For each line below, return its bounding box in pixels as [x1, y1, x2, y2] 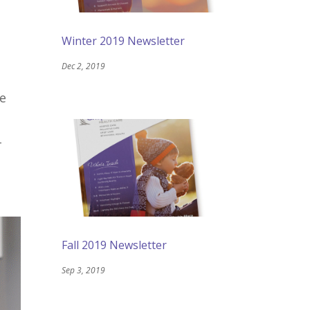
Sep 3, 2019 [62, 264, 106, 276]
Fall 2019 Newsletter [62, 237, 167, 253]
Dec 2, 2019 [62, 60, 106, 73]
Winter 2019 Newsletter [62, 33, 185, 49]
